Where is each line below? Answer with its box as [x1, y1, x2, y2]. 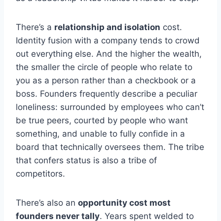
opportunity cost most [78, 198, 171, 208]
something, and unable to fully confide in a [16, 129, 185, 139]
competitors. [16, 169, 65, 179]
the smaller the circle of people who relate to [16, 62, 192, 73]
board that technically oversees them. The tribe [16, 142, 204, 152]
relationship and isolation [54, 22, 160, 33]
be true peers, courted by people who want [16, 115, 188, 126]
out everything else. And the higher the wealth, [16, 49, 202, 59]
